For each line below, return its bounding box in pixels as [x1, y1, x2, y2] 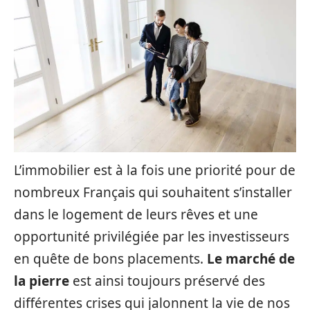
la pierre [14, 272, 69, 290]
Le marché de [207, 250, 295, 268]
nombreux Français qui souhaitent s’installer [14, 183, 292, 201]
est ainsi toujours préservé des [69, 272, 265, 290]
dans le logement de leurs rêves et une [14, 206, 258, 224]
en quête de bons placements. [14, 250, 207, 268]
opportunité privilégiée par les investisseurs [14, 228, 289, 246]
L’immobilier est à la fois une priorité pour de [14, 161, 295, 179]
